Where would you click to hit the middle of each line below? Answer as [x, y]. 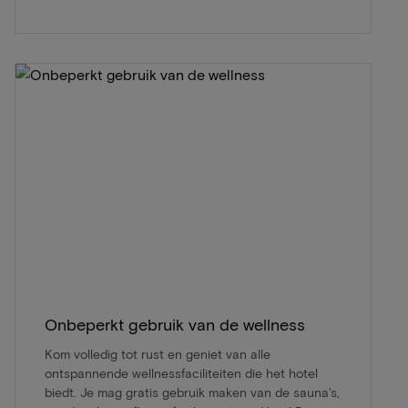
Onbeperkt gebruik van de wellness [175, 324]
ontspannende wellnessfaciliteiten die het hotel [181, 372]
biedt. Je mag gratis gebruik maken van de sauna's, [192, 392]
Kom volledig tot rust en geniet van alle [158, 353]
